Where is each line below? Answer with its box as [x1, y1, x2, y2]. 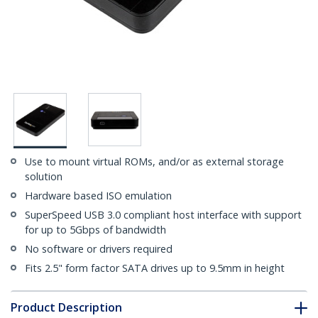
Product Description [11, 300, 122, 316]
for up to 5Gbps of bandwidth [25, 223, 166, 237]
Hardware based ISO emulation [25, 189, 172, 203]
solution [25, 170, 62, 184]
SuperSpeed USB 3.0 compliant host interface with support [25, 208, 302, 222]
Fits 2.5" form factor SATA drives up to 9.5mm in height [25, 261, 285, 275]
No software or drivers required [25, 242, 172, 256]
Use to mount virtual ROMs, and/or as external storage [25, 155, 284, 169]
